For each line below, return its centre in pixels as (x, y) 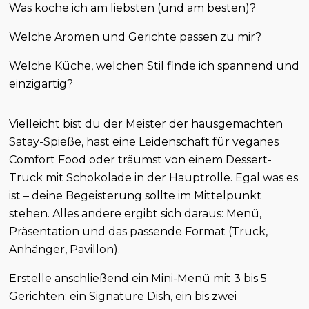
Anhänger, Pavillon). (65, 250)
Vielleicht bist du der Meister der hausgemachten (146, 124)
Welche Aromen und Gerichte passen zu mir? (136, 37)
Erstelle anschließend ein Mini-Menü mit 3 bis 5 (138, 279)
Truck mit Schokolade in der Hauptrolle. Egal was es (154, 178)
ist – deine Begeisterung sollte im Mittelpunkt (136, 196)
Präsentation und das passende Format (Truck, (139, 232)
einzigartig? (41, 84)
